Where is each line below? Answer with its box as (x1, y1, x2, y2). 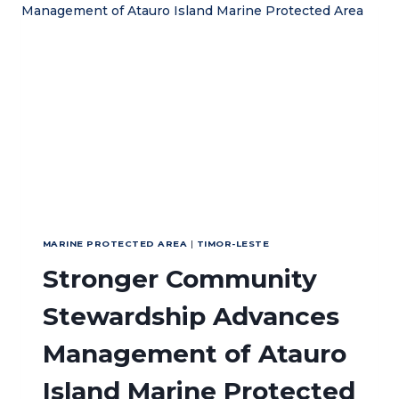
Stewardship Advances (43, 301, 339, 332)
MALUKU (112, 42, 163, 55)
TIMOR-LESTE (196, 239, 270, 249)
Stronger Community (43, 264, 317, 295)
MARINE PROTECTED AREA (43, 239, 188, 249)
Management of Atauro (43, 338, 346, 370)
